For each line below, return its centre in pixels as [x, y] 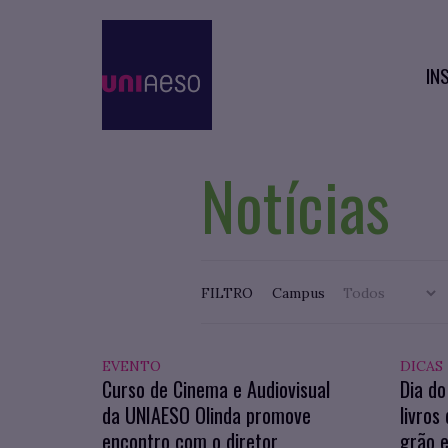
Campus [301, 293]
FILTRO [227, 293]
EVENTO [131, 366]
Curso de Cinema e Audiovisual [216, 389]
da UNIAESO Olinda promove [206, 415]
